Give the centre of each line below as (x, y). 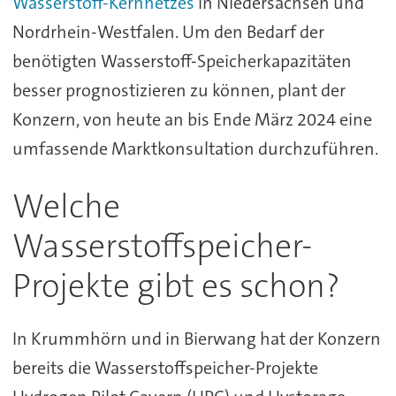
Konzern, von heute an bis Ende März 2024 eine (192, 120)
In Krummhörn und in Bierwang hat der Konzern (196, 338)
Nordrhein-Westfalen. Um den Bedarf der (168, 32)
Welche (66, 207)
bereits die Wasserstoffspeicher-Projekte (165, 367)
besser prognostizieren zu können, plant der (179, 91)
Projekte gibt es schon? (176, 286)
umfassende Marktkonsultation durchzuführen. (195, 149)
